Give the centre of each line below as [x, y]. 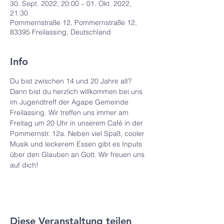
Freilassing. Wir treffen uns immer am [70, 112]
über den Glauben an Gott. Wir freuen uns [78, 154]
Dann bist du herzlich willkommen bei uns [77, 91]
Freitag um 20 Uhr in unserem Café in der [77, 123]
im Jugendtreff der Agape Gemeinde [70, 102]
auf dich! [24, 165]
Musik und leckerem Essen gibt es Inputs [77, 144]
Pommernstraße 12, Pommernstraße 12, [73, 22]
